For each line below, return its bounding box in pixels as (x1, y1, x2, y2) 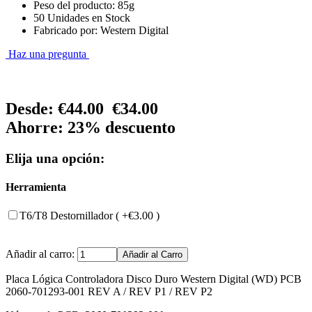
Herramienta (6, 180, 66, 193)
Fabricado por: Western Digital (33, 24, 169, 36)
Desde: (6, 99, 58, 118)
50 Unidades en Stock (33, 11, 130, 24)
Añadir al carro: (6, 248, 77, 260)
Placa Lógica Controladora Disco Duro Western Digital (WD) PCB (6, 273, 302, 286)
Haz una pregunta (6, 47, 89, 60)
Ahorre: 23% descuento (6, 118, 175, 136)
